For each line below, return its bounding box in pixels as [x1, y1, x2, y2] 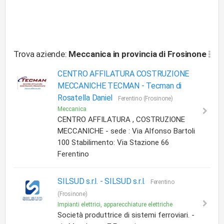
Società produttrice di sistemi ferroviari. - [57, 210, 194, 219]
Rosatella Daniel [57, 93, 113, 102]
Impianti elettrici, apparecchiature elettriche [57, 201, 172, 208]
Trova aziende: [13, 49, 69, 59]
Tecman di [146, 81, 182, 90]
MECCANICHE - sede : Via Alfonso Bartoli [57, 126, 195, 135]
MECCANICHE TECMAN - [57, 81, 146, 90]
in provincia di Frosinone [112, 49, 206, 59]
